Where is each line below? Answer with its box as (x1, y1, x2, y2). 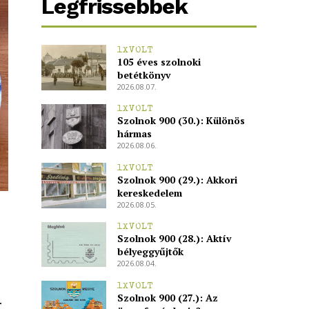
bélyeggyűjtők (117, 245, 183, 259)
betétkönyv (117, 68, 171, 81)
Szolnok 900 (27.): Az (117, 290, 218, 304)
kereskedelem (117, 186, 182, 199)
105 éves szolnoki (117, 54, 201, 68)
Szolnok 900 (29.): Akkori (117, 172, 237, 186)
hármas (117, 127, 152, 141)
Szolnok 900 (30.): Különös (117, 114, 245, 128)
